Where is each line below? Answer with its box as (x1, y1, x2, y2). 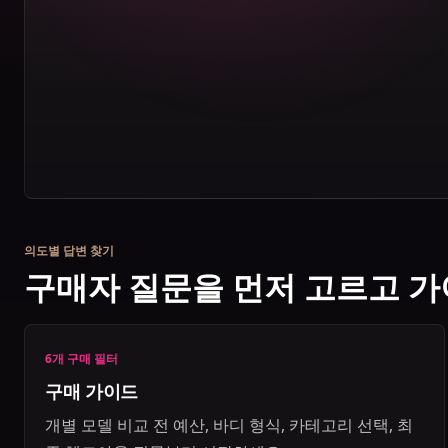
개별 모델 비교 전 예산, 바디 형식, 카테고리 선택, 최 (45, 414, 413, 436)
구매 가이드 (45, 378, 138, 403)
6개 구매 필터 (45, 350, 118, 366)
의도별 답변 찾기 (24, 242, 114, 258)
